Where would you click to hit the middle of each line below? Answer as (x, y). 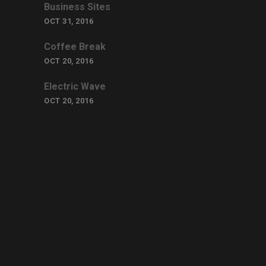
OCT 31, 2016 (69, 21)
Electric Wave (75, 86)
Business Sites (77, 7)
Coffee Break (75, 47)
